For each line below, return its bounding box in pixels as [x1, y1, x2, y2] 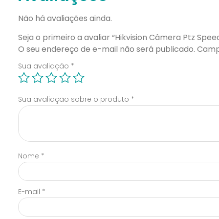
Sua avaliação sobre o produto [18, 94, 131, 105]
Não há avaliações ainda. [18, 13, 112, 24]
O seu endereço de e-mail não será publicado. [18, 43, 195, 55]
